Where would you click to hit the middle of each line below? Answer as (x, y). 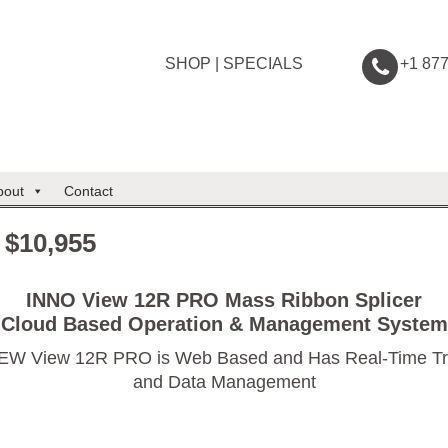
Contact (88, 191)
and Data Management (224, 382)
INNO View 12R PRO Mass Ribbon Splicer (224, 300)
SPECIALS (263, 63)
